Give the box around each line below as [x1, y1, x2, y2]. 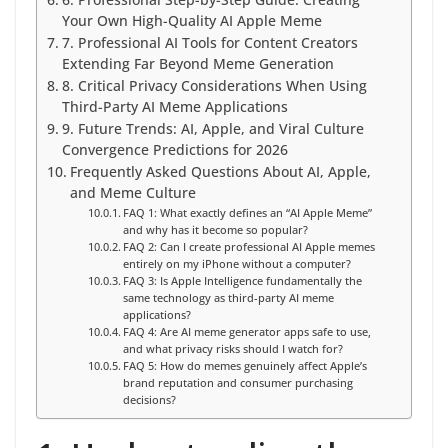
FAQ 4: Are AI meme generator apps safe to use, [122, 324, 371, 340]
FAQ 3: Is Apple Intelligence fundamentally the [122, 273, 362, 289]
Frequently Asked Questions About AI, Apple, [69, 163, 371, 182]
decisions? [122, 392, 176, 408]
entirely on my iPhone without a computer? [122, 256, 351, 272]
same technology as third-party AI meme [122, 290, 334, 306]
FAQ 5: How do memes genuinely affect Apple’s [122, 358, 367, 374]
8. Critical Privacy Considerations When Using [61, 77, 367, 96]
